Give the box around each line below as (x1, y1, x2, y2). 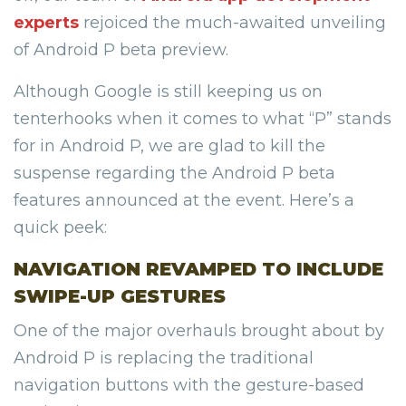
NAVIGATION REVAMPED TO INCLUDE (14, 258, 383, 281)
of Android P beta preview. (14, 40, 228, 61)
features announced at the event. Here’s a (14, 190, 354, 211)
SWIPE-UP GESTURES (14, 285, 226, 308)
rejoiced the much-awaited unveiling (79, 13, 386, 34)
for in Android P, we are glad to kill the (14, 136, 325, 157)
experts (14, 13, 79, 34)
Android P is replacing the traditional (14, 348, 314, 369)
